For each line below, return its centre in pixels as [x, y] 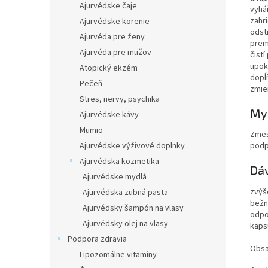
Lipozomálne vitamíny [118, 255]
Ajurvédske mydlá [115, 177]
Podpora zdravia [97, 239]
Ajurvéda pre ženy [112, 37]
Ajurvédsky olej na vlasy [125, 224]
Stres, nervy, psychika [120, 99]
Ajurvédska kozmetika [119, 162]
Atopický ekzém [109, 68]
